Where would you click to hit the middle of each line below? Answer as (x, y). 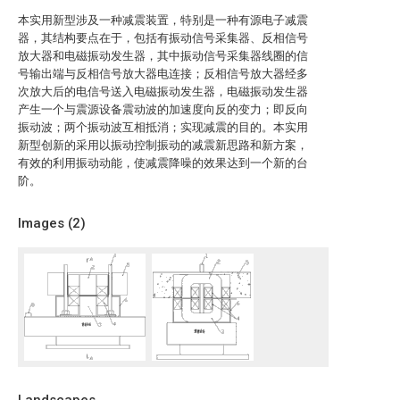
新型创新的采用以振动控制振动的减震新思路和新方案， (163, 145)
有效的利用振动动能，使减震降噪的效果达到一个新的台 (163, 163)
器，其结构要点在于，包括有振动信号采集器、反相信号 (163, 38)
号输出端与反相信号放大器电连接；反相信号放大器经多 (163, 74)
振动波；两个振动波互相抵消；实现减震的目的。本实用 (163, 127)
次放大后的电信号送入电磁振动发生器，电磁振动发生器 (163, 92)
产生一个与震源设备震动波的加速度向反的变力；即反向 (163, 109)
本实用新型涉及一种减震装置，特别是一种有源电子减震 (163, 20)
